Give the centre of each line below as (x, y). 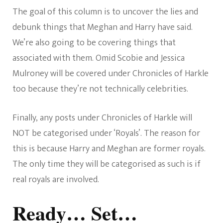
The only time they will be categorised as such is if (107, 164)
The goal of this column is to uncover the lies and (105, 12)
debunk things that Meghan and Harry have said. (103, 27)
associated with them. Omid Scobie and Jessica (99, 58)
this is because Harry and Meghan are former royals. (109, 149)
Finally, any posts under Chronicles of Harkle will (102, 118)
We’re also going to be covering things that (94, 43)
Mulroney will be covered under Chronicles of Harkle (111, 74)
